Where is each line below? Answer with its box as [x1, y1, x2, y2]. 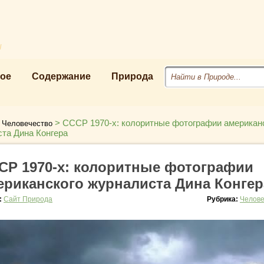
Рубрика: [207, 195, 240, 203]
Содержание [32, 71, 91, 81]
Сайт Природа [4, 195, 52, 203]
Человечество [2, 119, 52, 128]
